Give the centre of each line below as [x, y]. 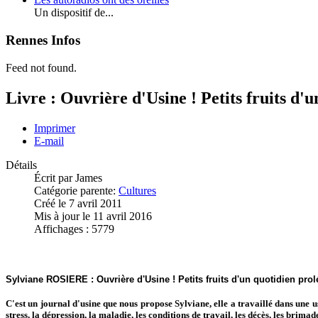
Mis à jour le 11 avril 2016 [93, 216]
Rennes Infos [43, 40]
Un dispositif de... [74, 13]
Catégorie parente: [76, 190]
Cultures [137, 190]
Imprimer [55, 128]
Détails [21, 165]
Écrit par [55, 177]
